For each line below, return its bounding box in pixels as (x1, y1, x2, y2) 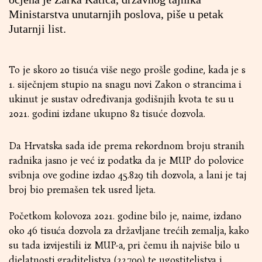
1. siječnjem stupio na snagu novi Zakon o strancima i (9, 78, 242, 91)
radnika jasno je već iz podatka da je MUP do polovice (9, 154, 244, 167)
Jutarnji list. (9, 22, 66, 35)
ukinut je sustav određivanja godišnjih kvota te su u (9, 93, 235, 105)
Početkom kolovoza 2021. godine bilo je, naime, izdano (9, 210, 242, 222)
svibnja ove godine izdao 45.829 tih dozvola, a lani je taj (9, 169, 247, 181)
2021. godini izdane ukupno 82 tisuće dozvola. (9, 108, 205, 120)
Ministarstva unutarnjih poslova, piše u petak (9, 8, 223, 20)
